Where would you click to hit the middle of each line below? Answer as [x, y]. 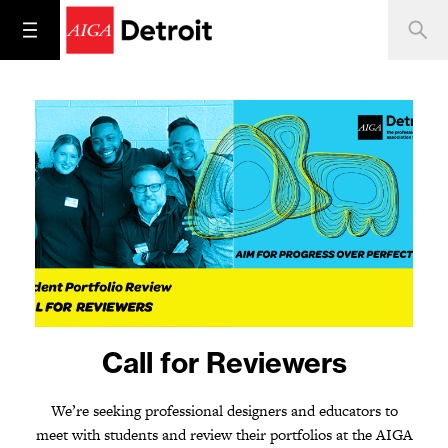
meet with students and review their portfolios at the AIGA [224, 434]
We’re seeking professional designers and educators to [224, 410]
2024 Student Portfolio [224, 362]
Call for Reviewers [224, 362]
